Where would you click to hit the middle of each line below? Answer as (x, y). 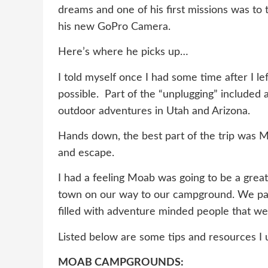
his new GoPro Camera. (114, 27)
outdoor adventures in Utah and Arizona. (154, 111)
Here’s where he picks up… (123, 52)
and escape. (86, 153)
